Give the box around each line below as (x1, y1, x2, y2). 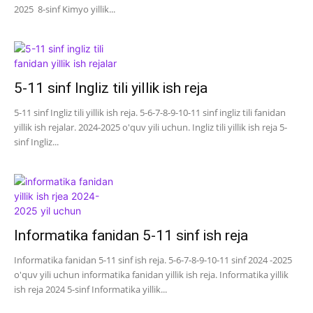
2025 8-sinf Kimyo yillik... (14, 3, 115, 15)
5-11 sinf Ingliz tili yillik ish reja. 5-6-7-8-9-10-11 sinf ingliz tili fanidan (14, 106, 286, 119)
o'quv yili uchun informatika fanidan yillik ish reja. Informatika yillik (14, 268, 289, 281)
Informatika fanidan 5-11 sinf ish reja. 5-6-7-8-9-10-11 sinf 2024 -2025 (14, 254, 292, 266)
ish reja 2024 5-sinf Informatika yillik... (14, 283, 167, 296)
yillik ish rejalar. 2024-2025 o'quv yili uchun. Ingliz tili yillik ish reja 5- (14, 121, 287, 133)
